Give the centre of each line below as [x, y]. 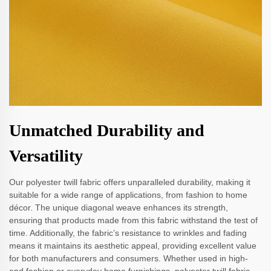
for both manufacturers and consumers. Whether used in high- [129, 259]
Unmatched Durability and [107, 131]
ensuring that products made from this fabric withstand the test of [133, 220]
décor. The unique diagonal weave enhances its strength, [119, 208]
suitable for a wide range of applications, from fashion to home [128, 195]
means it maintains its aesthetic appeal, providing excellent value [133, 246]
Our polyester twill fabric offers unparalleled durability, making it [130, 182]
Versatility [46, 156]
